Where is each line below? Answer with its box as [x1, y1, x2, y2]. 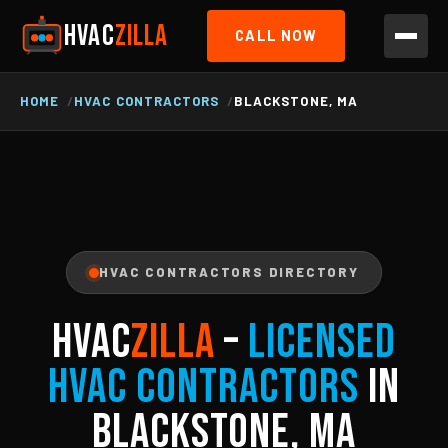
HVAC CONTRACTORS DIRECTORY [99, 264, 359, 280]
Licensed [247, 314, 396, 371]
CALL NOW [235, 27, 318, 44]
